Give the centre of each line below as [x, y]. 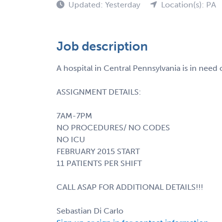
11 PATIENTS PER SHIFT [99, 163]
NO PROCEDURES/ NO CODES [113, 127]
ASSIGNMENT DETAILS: [99, 92]
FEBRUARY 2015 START [98, 151]
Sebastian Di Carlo [90, 211]
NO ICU [71, 139]
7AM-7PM [74, 115]
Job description [102, 46]
